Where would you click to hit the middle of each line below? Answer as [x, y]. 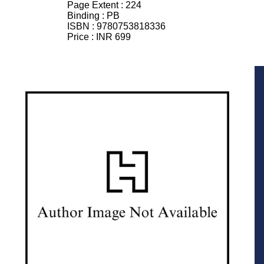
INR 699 [113, 37]
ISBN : [82, 26]
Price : [82, 37]
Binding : [87, 16]
